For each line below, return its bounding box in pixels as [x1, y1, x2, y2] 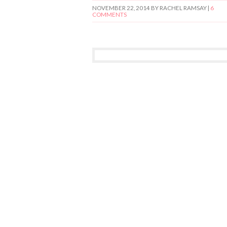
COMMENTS [92, 11, 127, 18]
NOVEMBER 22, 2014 [92, 4, 150, 11]
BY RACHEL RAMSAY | [150, 4, 210, 11]
